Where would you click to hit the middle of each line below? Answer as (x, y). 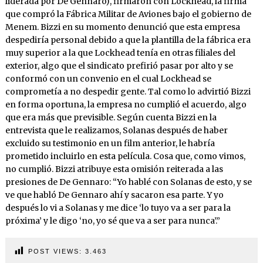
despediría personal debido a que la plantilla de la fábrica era (128, 40)
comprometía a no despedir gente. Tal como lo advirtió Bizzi (128, 91)
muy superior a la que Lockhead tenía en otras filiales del (120, 53)
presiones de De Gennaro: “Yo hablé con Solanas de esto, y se (128, 182)
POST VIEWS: (55, 251)
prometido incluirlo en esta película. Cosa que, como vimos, (125, 156)
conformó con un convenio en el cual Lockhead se (108, 78)
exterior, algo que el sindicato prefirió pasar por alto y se (119, 65)
